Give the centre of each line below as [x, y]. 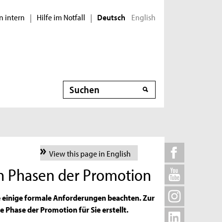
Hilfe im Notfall [61, 17]
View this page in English [90, 153]
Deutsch [111, 17]
